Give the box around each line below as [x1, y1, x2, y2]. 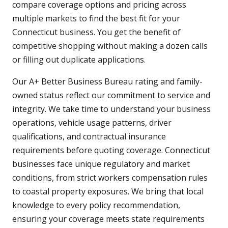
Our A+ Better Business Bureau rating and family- [12, 76, 203, 88]
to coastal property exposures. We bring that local [12, 186, 204, 197]
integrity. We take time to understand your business [12, 103, 211, 115]
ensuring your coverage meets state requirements [12, 213, 205, 225]
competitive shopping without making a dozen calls [12, 40, 208, 52]
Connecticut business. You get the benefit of [12, 26, 181, 38]
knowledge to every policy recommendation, [12, 199, 180, 211]
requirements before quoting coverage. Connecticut [12, 145, 210, 156]
